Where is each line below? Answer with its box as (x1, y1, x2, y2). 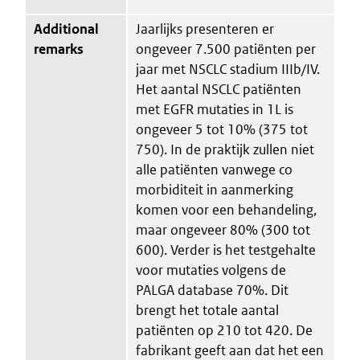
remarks (34, 39, 84, 58)
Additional (34, 19, 99, 38)
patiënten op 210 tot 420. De (136, 321, 313, 339)
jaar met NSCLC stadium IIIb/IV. (136, 59, 320, 78)
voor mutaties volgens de (136, 260, 286, 279)
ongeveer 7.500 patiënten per (136, 39, 316, 58)
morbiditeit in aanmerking (136, 180, 293, 198)
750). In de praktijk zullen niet (136, 140, 314, 158)
